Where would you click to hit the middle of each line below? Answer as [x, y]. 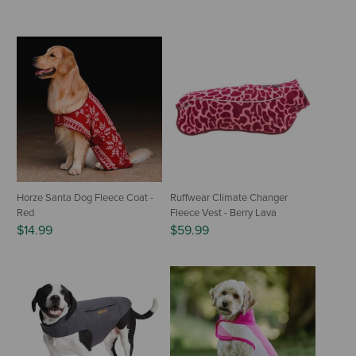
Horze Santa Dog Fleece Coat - [85, 197]
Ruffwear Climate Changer [229, 197]
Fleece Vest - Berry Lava [223, 213]
